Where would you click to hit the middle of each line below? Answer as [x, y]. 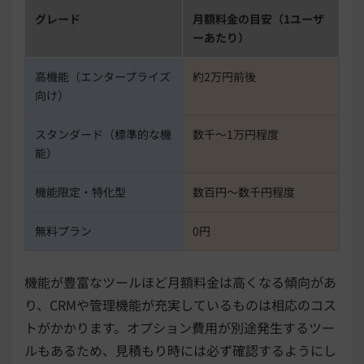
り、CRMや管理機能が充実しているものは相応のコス [180, 305]
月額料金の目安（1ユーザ [258, 19]
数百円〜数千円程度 [244, 192]
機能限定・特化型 [80, 192]
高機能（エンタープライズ [103, 77]
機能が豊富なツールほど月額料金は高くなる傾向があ [180, 282]
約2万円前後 [224, 77]
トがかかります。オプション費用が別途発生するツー [180, 328]
